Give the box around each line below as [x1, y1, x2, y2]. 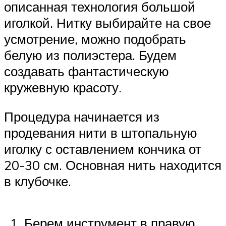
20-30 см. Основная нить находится [4, 156, 221, 173]
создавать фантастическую [4, 63, 169, 80]
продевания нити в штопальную [4, 124, 197, 141]
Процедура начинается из [4, 108, 159, 125]
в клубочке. [4, 173, 71, 189]
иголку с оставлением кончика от [4, 140, 201, 157]
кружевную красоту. [4, 79, 122, 96]
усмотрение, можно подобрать [4, 31, 186, 47]
